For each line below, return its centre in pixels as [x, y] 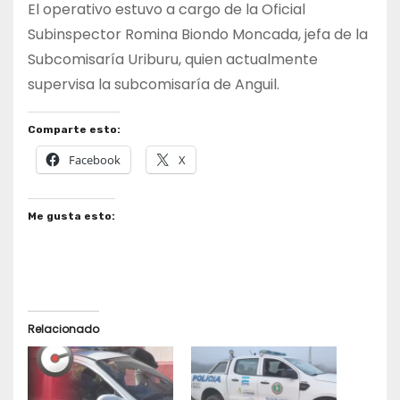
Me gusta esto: [71, 217]
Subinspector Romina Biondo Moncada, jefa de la [198, 35]
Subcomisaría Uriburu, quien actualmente [173, 60]
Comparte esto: [74, 130]
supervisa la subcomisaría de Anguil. [154, 85]
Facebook [95, 160]
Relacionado [63, 329]
